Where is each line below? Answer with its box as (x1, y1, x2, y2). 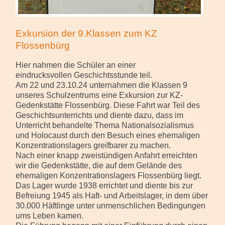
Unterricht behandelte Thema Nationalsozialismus (15, 121, 194, 130)
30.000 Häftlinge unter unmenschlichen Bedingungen (15, 201, 205, 210)
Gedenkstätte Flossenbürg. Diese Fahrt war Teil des (15, 100, 200, 109)
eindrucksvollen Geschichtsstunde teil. (15, 70, 152, 79)
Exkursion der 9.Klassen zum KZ (15, 28, 157, 39)
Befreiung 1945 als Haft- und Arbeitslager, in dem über (15, 191, 208, 200)
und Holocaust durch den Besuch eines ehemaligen (15, 131, 200, 140)
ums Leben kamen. (15, 211, 83, 220)
